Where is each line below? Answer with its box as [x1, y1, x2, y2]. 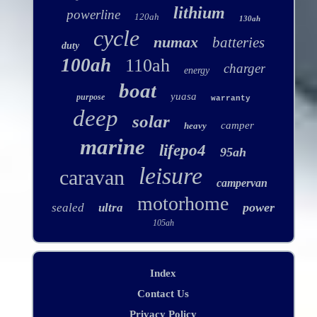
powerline [66, 7, 120, 23]
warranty [210, 94, 250, 103]
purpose [76, 92, 105, 103]
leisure [138, 163, 202, 190]
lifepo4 [159, 142, 207, 160]
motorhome [137, 192, 229, 215]
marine [80, 134, 146, 160]
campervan [216, 177, 267, 190]
